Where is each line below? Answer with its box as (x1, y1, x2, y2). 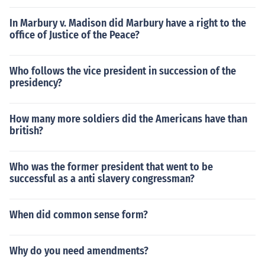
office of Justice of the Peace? (9, 28, 140, 41)
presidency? (9, 76, 62, 89)
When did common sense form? (9, 208, 148, 221)
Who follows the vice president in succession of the (9, 64, 236, 77)
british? (9, 124, 43, 137)
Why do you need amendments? (9, 244, 148, 257)
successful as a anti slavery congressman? (9, 172, 195, 185)
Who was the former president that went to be (9, 160, 213, 173)
